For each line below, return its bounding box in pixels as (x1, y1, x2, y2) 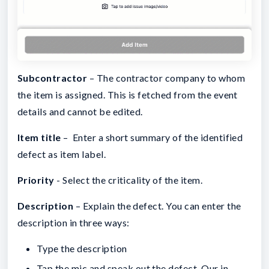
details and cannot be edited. (17, 105, 145, 117)
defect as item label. (17, 148, 106, 160)
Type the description (37, 242, 127, 254)
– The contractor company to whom (87, 71, 246, 83)
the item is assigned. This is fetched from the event (17, 88, 238, 100)
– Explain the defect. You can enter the (73, 199, 241, 211)
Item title (17, 131, 61, 143)
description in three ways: (17, 216, 130, 228)
